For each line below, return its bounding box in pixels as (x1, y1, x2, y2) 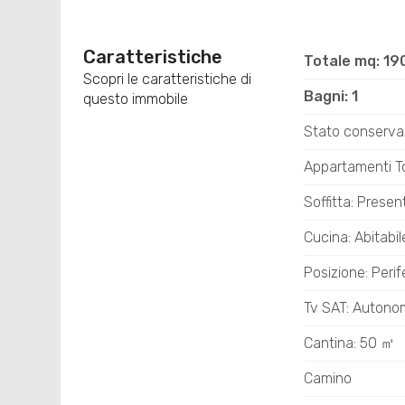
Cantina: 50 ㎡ (303, 334, 395, 352)
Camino (303, 370, 352, 387)
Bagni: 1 (303, 88, 358, 105)
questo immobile (83, 90, 189, 108)
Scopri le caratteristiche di (83, 71, 252, 88)
